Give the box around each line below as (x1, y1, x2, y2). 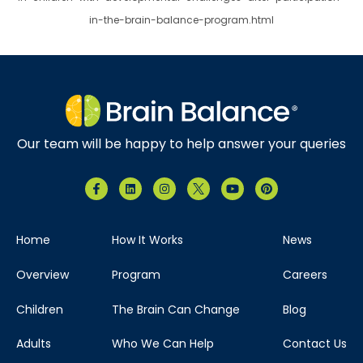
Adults (16, 335, 51, 352)
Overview (16, 266, 69, 283)
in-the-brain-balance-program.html (89, 13, 274, 28)
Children (16, 301, 63, 318)
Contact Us (283, 335, 347, 352)
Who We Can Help (112, 335, 214, 352)
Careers (283, 266, 327, 283)
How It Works (112, 231, 183, 248)
